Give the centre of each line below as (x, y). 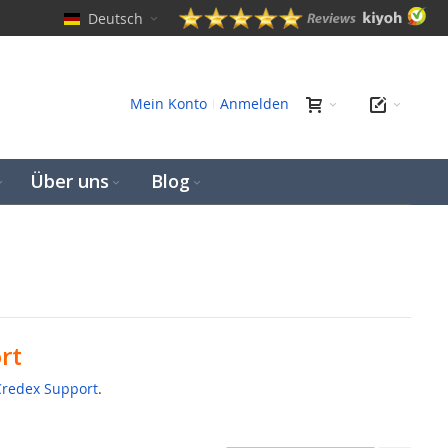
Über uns (69, 181)
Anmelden (254, 103)
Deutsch (115, 19)
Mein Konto (168, 103)
